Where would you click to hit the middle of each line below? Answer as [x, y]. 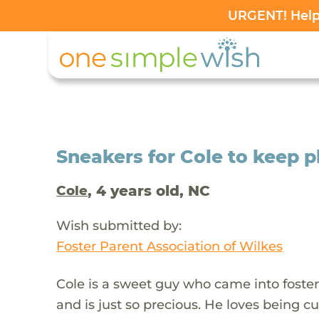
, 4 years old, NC [149, 190]
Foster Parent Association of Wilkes [170, 246]
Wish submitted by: [119, 225]
